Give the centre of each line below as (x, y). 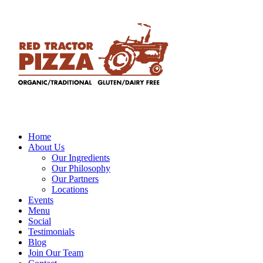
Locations (70, 189)
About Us (46, 147)
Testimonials (51, 232)
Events (41, 200)
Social (40, 221)
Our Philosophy (81, 168)
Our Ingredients (81, 158)
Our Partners (75, 179)
